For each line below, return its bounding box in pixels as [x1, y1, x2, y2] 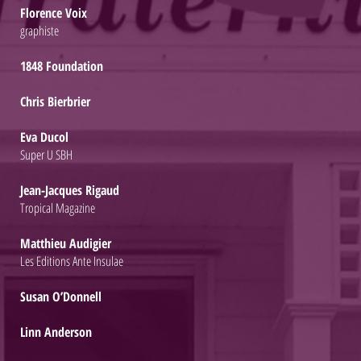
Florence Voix [20, 4, 87, 22]
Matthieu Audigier [20, 234, 111, 252]
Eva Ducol [20, 128, 68, 146]
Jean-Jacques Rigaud [20, 181, 119, 199]
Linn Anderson [20, 323, 92, 341]
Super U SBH [20, 146, 73, 164]
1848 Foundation [20, 57, 103, 75]
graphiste [20, 22, 59, 39]
